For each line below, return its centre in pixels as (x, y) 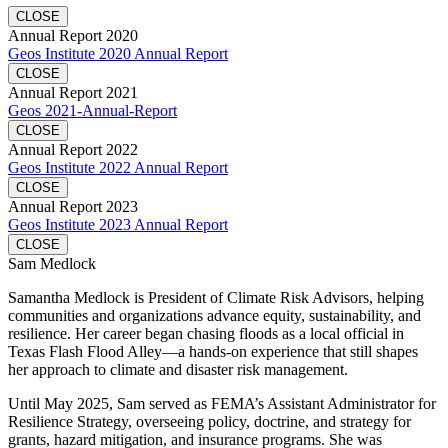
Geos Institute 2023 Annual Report (118, 224)
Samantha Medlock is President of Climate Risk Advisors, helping (216, 297)
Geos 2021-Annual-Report (92, 110)
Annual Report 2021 (73, 92)
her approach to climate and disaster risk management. (178, 369)
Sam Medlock (52, 263)
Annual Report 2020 (73, 35)
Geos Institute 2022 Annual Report (118, 167)
